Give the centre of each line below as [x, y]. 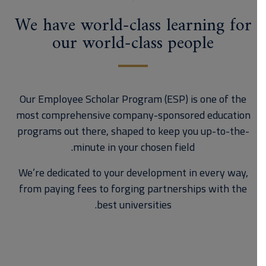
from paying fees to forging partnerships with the [142, 189]
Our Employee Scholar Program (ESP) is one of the [142, 99]
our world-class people [142, 44]
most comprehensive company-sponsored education [142, 115]
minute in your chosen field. [143, 147]
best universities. [143, 205]
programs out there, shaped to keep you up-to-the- [142, 131]
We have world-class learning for [142, 26]
